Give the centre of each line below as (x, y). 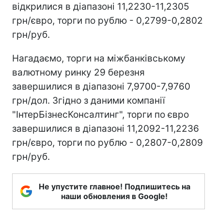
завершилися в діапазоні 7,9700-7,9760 (101, 86)
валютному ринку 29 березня (78, 72)
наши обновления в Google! (114, 196)
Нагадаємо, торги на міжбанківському (99, 58)
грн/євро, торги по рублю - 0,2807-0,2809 (108, 142)
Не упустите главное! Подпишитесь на (114, 186)
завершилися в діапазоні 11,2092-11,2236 (106, 128)
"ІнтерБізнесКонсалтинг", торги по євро (101, 114)
